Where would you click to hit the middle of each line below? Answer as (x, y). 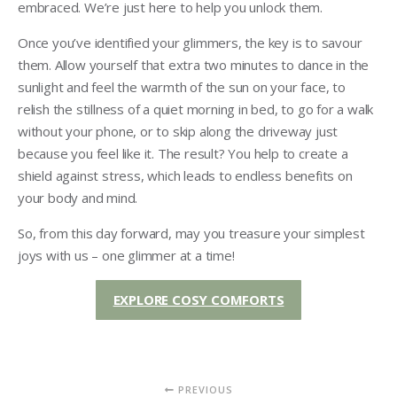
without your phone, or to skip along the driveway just (178, 131)
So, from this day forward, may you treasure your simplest (191, 233)
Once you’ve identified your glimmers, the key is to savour (190, 42)
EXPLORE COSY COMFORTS (198, 299)
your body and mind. (78, 197)
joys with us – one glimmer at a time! (126, 255)
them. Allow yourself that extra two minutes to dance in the (194, 64)
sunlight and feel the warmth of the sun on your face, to (182, 86)
